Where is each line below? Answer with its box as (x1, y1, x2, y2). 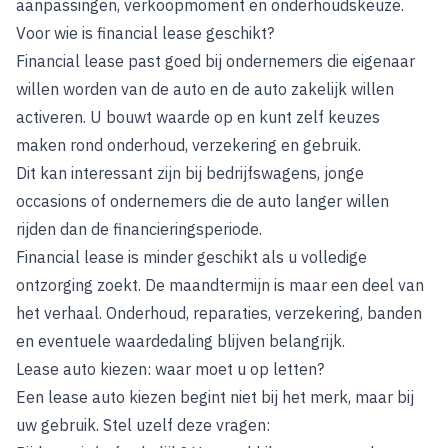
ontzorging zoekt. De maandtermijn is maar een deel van (16, 275, 424, 295)
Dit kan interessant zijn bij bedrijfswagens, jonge (16, 163, 364, 183)
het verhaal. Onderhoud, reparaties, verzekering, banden (16, 303, 422, 323)
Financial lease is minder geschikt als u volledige (16, 247, 367, 267)
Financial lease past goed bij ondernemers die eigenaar (16, 51, 415, 71)
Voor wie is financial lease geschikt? (16, 23, 274, 43)
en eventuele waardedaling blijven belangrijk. (16, 331, 345, 351)
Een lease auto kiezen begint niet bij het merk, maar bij (16, 387, 414, 407)
